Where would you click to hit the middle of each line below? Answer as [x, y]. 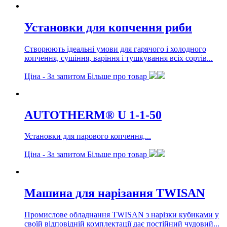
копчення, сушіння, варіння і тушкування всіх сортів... [119, 58]
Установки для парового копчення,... [88, 136]
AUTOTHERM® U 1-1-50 [93, 115]
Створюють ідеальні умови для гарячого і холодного [115, 49]
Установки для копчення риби [108, 27]
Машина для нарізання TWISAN [115, 193]
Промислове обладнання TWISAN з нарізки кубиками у [122, 215]
